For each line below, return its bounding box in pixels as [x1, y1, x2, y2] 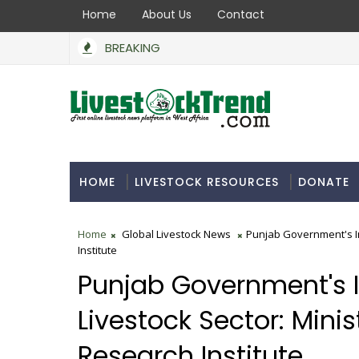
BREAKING [105, 39, 160, 56]
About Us [142, 6, 192, 22]
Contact [217, 6, 264, 22]
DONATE [298, 174, 349, 190]
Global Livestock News [122, 227, 231, 241]
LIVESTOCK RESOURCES [135, 174, 279, 190]
